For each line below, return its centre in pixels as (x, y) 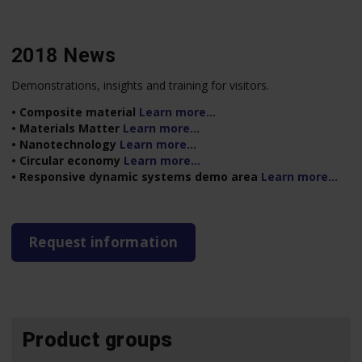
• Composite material (75, 112)
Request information (103, 242)
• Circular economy (67, 160)
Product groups (98, 339)
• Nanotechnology (65, 144)
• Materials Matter (67, 128)
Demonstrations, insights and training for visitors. (140, 86)
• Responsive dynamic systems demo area (135, 176)
